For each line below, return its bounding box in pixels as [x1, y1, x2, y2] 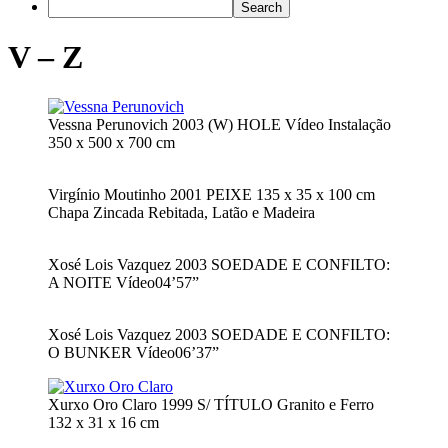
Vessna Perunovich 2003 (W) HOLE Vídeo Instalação [48, 115, 391, 133]
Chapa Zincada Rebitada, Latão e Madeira [48, 203, 315, 221]
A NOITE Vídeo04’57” [48, 273, 199, 291]
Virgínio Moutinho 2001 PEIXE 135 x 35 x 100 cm [48, 185, 375, 203]
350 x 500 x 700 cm [48, 133, 175, 151]
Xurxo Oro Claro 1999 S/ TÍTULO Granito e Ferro [48, 395, 374, 413]
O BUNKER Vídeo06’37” [48, 343, 219, 361]
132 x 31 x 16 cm [48, 413, 159, 431]
